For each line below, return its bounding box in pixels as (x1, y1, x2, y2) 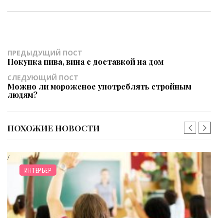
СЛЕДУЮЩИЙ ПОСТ (7, 73, 78, 82)
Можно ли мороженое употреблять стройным (7, 81, 191, 91)
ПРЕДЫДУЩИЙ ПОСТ (7, 48, 82, 57)
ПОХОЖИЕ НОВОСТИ (7, 123, 100, 133)
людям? (7, 90, 37, 100)
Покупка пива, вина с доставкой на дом (7, 56, 163, 67)
